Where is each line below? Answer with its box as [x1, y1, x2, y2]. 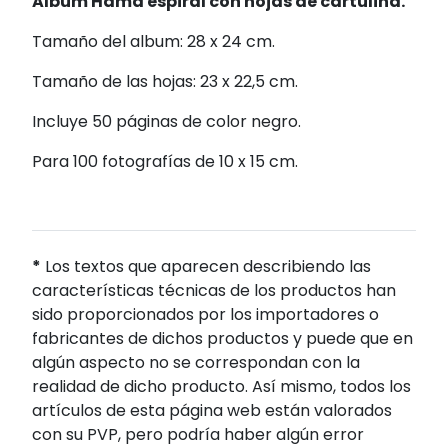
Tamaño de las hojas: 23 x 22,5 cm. [32, 69, 298, 93]
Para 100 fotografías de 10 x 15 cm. [32, 149, 298, 173]
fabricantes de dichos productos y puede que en [32, 326, 413, 350]
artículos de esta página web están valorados [32, 398, 392, 422]
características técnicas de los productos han [32, 278, 396, 302]
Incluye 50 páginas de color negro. [32, 109, 301, 133]
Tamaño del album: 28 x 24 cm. [32, 29, 275, 53]
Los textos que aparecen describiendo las [41, 254, 371, 278]
